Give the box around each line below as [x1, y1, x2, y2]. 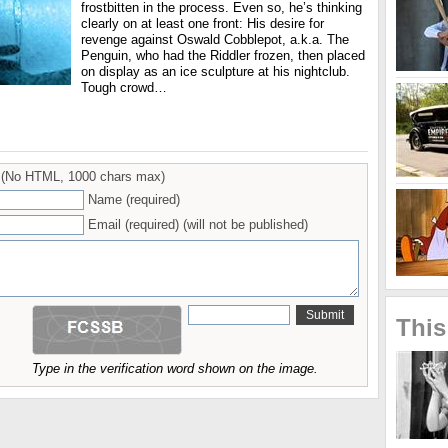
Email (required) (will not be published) [88, 217, 308, 232]
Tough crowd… [81, 80, 167, 95]
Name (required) [88, 192, 180, 207]
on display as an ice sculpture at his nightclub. [81, 64, 350, 79]
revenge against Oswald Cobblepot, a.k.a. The [81, 32, 349, 47]
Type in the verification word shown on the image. [32, 361, 318, 376]
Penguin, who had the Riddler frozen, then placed [81, 48, 365, 63]
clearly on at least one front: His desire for [81, 16, 324, 31]
